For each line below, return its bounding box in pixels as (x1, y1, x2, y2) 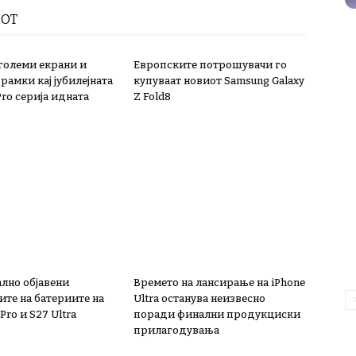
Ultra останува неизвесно (133, 292, 265, 304)
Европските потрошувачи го (133, 59, 287, 71)
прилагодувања (133, 324, 219, 336)
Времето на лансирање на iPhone (133, 277, 305, 288)
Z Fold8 (133, 91, 171, 103)
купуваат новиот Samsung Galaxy (133, 75, 304, 87)
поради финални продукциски (133, 308, 300, 320)
